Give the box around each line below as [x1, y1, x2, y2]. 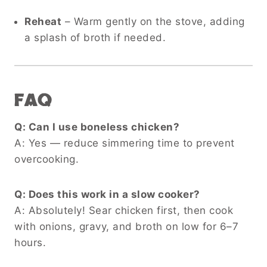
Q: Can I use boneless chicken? [14, 120, 179, 133]
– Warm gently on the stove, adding [61, 15, 245, 27]
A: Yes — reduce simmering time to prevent [14, 136, 235, 149]
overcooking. [14, 153, 79, 165]
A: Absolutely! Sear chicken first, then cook [14, 204, 233, 216]
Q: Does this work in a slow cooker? [14, 188, 200, 200]
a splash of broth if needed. [24, 31, 166, 44]
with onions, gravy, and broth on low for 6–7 [14, 220, 238, 232]
